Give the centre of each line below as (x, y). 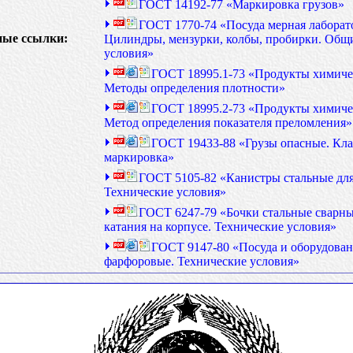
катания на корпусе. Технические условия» (220, 227)
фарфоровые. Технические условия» (202, 261)
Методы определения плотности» (195, 88)
